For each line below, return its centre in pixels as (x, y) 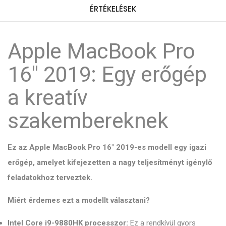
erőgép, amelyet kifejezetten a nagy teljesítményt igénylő (110, 162)
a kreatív (48, 97)
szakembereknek (88, 120)
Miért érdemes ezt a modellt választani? (79, 200)
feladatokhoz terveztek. (50, 177)
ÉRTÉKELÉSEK (113, 9)
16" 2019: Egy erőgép (107, 74)
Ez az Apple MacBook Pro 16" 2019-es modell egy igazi (107, 147)
